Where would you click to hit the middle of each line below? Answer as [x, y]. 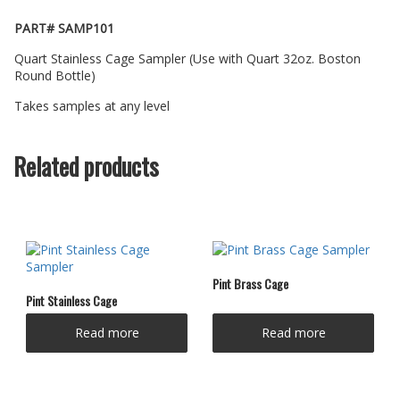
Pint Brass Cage [250, 283]
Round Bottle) [55, 75]
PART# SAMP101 [64, 28]
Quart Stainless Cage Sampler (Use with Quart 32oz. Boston [187, 58]
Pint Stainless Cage [71, 300]
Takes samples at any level [92, 105]
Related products [86, 166]
